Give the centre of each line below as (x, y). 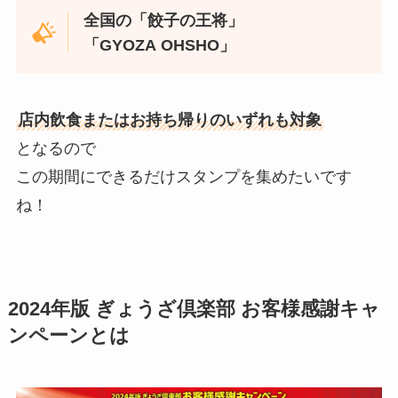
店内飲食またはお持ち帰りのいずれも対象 (169, 120)
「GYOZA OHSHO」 (160, 46)
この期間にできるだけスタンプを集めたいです (183, 177)
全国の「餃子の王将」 (164, 21)
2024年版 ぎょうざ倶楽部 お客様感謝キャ (194, 310)
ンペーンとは (68, 336)
